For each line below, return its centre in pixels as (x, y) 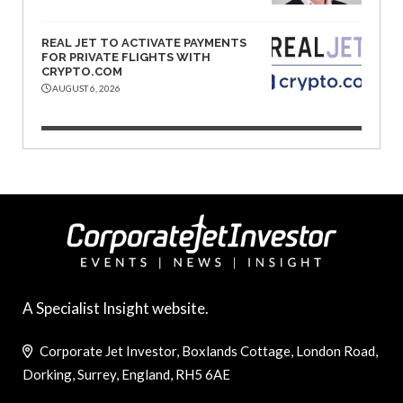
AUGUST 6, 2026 (85, 88)
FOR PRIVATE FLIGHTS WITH (126, 57)
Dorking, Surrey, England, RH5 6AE (126, 375)
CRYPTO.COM (82, 71)
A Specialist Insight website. (116, 309)
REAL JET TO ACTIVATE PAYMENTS (144, 42)
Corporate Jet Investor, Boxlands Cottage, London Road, (207, 351)
